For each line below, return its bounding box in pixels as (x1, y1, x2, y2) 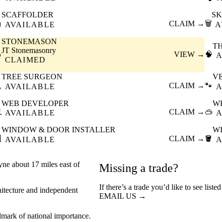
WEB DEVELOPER (1, 99, 69, 108)
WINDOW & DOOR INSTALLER (1, 125, 115, 134)
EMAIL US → (99, 192, 146, 201)
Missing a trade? (99, 162, 178, 175)
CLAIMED (4, 55, 46, 64)
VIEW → (174, 50, 205, 59)
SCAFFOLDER (1, 10, 54, 19)
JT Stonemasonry (1, 46, 56, 55)
